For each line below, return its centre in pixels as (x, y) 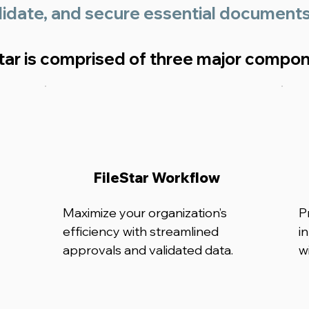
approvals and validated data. (148, 250)
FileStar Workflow (157, 178)
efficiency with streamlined (141, 231)
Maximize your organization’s (145, 213)
